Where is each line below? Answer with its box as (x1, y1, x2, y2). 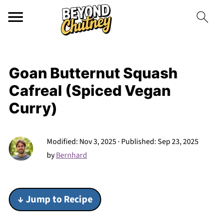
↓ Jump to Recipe (17, 192, 92, 206)
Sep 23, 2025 (157, 136, 199, 147)
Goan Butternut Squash (8, 64, 178, 82)
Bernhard (55, 150, 87, 161)
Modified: (46, 136, 79, 147)
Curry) (8, 99, 57, 117)
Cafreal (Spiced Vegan (8, 82, 171, 99)
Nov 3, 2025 (79, 136, 116, 147)
